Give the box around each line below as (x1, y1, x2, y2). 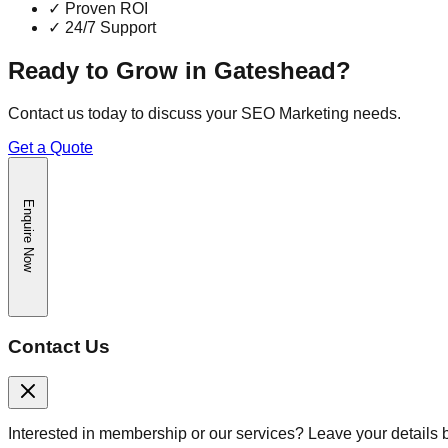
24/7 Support (61, 19, 156, 37)
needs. (349, 105, 401, 122)
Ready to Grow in (8, 57, 214, 85)
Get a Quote (8, 139, 93, 156)
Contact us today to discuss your (8, 105, 241, 122)
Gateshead (214, 57, 336, 85)
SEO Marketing (241, 105, 349, 122)
